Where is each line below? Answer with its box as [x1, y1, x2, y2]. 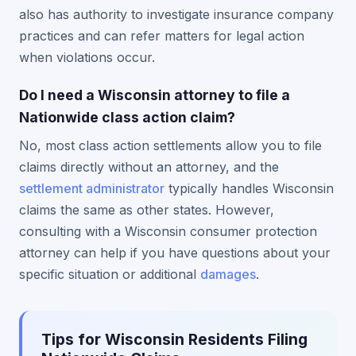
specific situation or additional [19, 266, 200, 282]
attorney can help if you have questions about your [19, 245, 331, 261]
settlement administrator [19, 180, 164, 196]
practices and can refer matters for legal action [19, 28, 304, 44]
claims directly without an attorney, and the [19, 159, 279, 175]
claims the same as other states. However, [19, 202, 274, 218]
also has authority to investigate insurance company [19, 6, 334, 22]
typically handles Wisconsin [164, 180, 334, 196]
